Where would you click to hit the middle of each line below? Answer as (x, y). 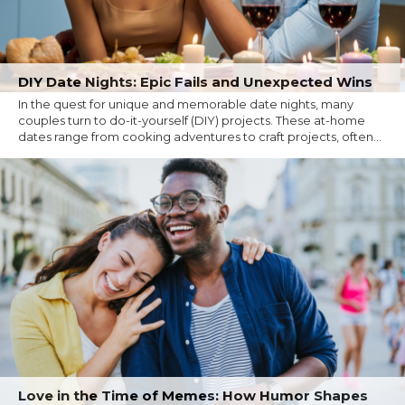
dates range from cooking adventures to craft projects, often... (200, 136)
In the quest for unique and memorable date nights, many (186, 104)
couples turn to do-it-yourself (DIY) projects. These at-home (192, 120)
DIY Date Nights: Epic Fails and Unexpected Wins (195, 81)
